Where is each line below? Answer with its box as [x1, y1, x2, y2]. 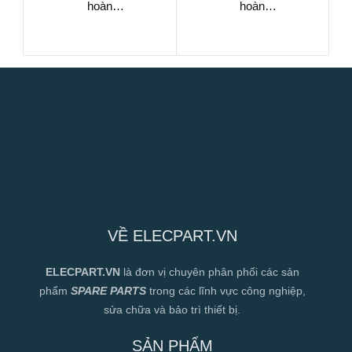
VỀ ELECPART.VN [107, 226, 237, 244]
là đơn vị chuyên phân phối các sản [123, 265, 299, 278]
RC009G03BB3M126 [45, 15, 155, 29]
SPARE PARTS [70, 284, 146, 297]
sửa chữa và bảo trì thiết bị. [104, 302, 240, 316]
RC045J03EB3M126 [199, 15, 306, 29]
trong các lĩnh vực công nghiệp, [145, 284, 306, 297]
